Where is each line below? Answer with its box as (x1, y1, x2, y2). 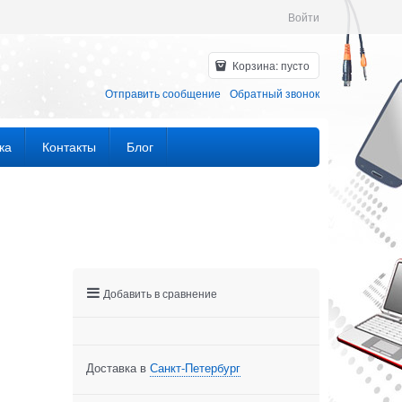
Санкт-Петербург (150, 359, 240, 377)
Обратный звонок (230, 84, 319, 100)
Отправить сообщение (105, 84, 221, 100)
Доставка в (86, 359, 150, 377)
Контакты (42, 136, 96, 155)
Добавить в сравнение (103, 285, 217, 301)
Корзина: (232, 57, 278, 73)
